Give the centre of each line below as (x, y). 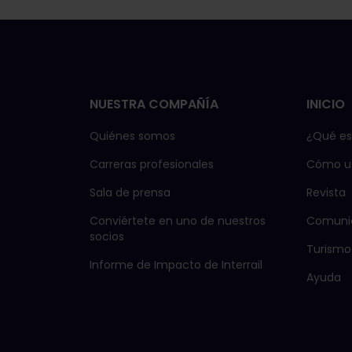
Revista (326, 192)
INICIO (326, 104)
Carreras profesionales (152, 164)
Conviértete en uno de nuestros (178, 220)
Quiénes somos (132, 136)
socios (107, 236)
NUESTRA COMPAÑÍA (154, 104)
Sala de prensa (130, 192)
